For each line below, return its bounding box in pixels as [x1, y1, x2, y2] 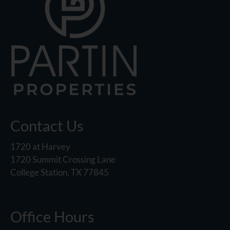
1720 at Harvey [10, 141, 70, 152]
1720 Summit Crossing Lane [10, 154, 116, 165]
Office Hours [10, 207, 94, 226]
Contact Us [10, 117, 84, 135]
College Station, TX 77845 [10, 167, 109, 178]
